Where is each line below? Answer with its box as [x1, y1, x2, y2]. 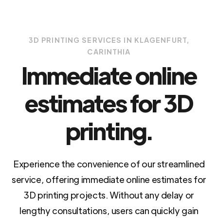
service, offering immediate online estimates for [12, 174, 206, 185]
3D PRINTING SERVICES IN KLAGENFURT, [28, 36, 190, 45]
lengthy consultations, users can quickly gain [19, 205, 199, 217]
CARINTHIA [87, 47, 131, 56]
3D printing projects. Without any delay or [24, 189, 194, 201]
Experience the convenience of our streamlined [13, 158, 205, 170]
